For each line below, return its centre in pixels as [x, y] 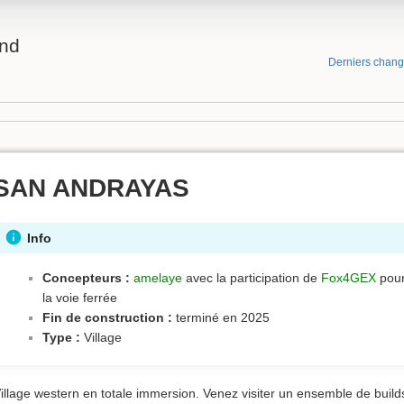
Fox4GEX [348, 278]
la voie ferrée [79, 298]
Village [101, 338]
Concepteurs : [86, 278]
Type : [61, 338]
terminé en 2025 [220, 318]
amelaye [157, 278]
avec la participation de [251, 278]
